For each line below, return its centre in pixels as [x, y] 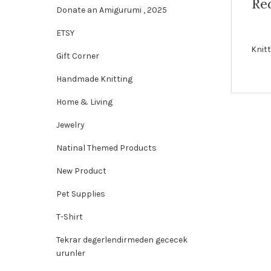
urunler [71, 253]
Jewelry [70, 125]
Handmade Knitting [94, 79]
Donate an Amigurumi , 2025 [112, 10]
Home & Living [84, 102]
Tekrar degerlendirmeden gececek [122, 240]
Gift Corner [78, 56]
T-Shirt [70, 217]
